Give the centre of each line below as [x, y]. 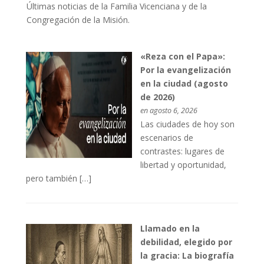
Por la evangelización [186, 70]
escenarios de [167, 137]
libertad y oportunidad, [184, 164]
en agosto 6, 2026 [169, 110]
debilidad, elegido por [187, 242]
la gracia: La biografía [187, 256]
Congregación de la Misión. [78, 19]
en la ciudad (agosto [184, 83]
